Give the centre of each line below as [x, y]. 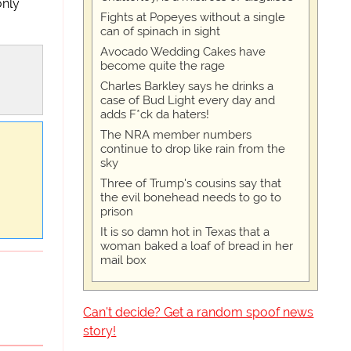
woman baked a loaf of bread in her [197, 246]
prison [117, 212]
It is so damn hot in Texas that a [185, 232]
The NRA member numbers [176, 135]
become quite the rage [163, 66]
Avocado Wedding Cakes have [183, 52]
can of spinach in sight [161, 31]
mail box [124, 260]
